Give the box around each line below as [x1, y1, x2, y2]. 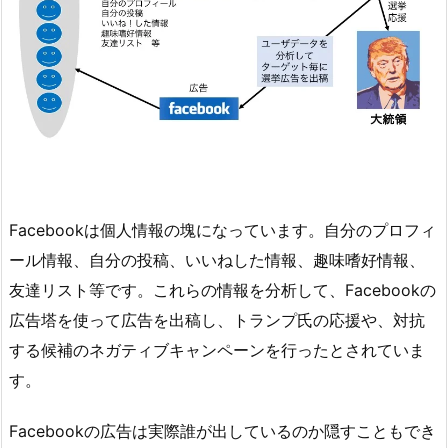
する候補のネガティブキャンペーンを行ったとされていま [9, 339, 425, 360]
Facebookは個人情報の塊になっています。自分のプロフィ [9, 219, 436, 240]
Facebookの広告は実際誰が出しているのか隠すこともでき [9, 420, 436, 441]
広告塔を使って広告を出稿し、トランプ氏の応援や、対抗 [9, 309, 425, 330]
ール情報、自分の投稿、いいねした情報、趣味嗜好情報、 [9, 249, 425, 270]
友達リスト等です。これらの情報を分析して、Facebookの [9, 279, 436, 300]
